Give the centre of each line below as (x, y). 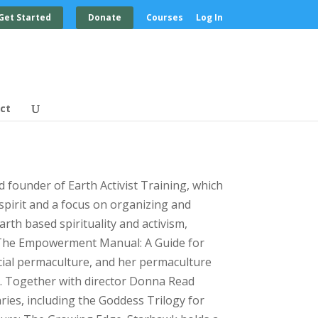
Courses (164, 17)
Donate (104, 17)
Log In (209, 17)
